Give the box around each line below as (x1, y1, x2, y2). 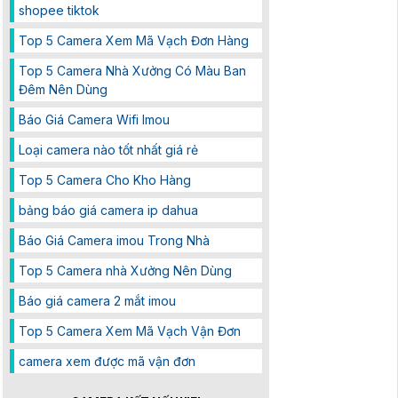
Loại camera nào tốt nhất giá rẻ (19, 142, 198, 158)
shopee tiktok (19, 3, 99, 19)
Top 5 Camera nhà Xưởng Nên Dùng (19, 263, 232, 279)
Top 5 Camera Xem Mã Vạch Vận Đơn (19, 323, 241, 339)
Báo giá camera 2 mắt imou (19, 293, 176, 309)
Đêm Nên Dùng (19, 82, 107, 98)
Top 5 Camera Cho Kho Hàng (19, 172, 191, 188)
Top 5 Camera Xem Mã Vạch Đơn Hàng (19, 33, 249, 49)
